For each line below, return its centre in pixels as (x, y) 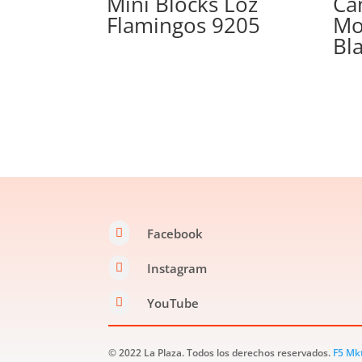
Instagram (177, 268)
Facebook (175, 233)
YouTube (173, 303)
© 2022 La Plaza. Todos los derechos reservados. (221, 352)
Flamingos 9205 (183, 25)
